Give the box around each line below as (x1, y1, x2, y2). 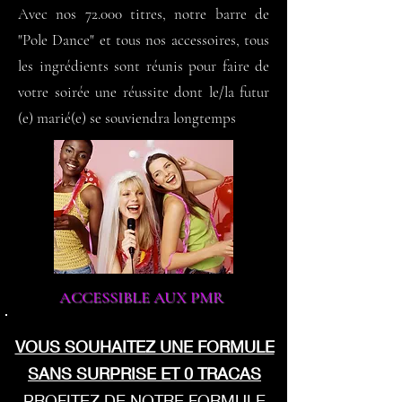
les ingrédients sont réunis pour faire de (18, 57, 269, 75)
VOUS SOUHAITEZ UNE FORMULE (14, 336, 275, 356)
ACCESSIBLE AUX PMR (59, 287, 223, 307)
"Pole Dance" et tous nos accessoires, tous (18, 31, 269, 49)
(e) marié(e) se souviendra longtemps (18, 109, 236, 127)
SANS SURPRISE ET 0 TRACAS (28, 363, 261, 383)
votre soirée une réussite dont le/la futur (18, 83, 269, 101)
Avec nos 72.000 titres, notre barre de (18, 4, 269, 23)
